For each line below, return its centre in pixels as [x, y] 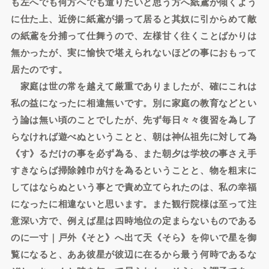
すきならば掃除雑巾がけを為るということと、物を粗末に [134, 170]
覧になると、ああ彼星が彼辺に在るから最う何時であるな [134, 254]
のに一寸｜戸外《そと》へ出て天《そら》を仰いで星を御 [134, 237]
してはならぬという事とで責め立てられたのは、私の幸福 [134, 187]
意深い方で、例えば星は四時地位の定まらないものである [134, 220]
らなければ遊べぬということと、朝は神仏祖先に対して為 [134, 136]
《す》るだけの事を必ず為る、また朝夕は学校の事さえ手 [134, 153]
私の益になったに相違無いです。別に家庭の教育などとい [134, 103]
